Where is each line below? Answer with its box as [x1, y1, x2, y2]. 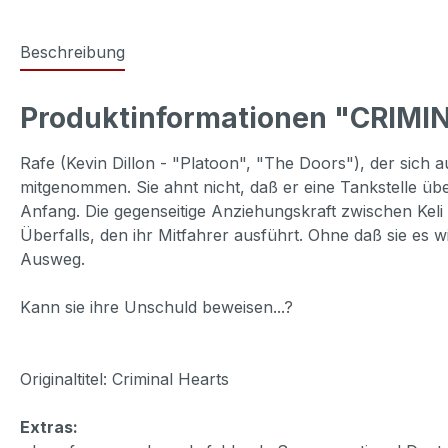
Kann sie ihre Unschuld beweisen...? [20, 296, 293, 317]
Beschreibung [20, 41, 125, 62]
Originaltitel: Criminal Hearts [20, 368, 229, 389]
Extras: [20, 416, 78, 437]
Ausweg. [20, 248, 85, 269]
